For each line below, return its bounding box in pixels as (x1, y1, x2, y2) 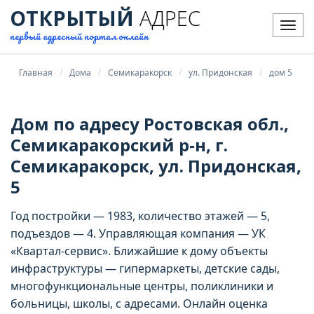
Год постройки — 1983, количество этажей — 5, (11, 208, 270, 224)
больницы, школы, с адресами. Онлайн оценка (11, 296, 268, 311)
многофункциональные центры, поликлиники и (11, 278, 273, 294)
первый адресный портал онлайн (10, 28, 149, 44)
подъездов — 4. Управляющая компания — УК (11, 226, 266, 241)
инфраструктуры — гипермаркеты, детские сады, (11, 261, 280, 276)
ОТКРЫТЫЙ (10, 4, 134, 32)
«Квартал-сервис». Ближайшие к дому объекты (11, 243, 268, 259)
